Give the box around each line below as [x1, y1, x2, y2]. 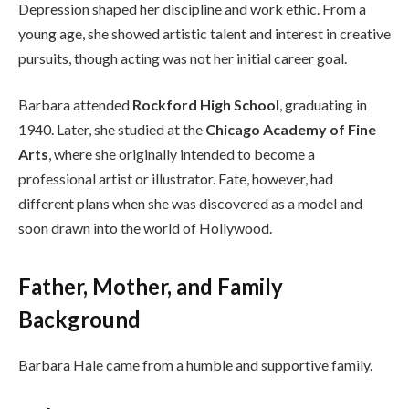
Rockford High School [132, 96, 279, 114]
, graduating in [279, 96, 367, 114]
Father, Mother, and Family [18, 272, 283, 299]
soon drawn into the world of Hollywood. [18, 219, 272, 237]
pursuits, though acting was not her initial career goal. [18, 48, 347, 67]
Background [18, 305, 141, 332]
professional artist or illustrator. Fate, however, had [18, 170, 333, 188]
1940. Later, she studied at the [18, 121, 205, 139]
